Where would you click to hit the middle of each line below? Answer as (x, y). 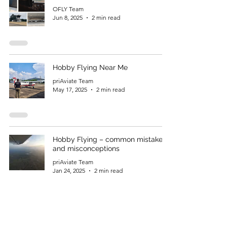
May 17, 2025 (70, 89)
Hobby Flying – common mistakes (109, 139)
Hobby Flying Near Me (90, 67)
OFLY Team (68, 9)
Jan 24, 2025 (69, 171)
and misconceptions (86, 148)
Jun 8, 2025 (68, 17)
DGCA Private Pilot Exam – (97, 215)
